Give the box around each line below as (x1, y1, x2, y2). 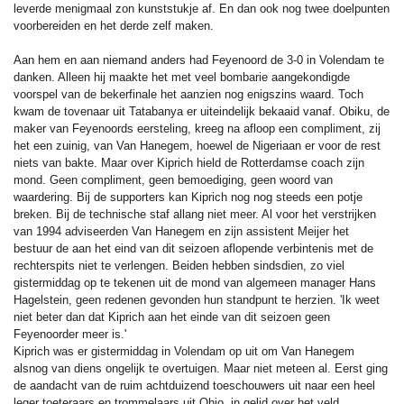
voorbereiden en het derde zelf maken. (14, 18, 214, 32)
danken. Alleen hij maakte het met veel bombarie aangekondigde (14, 69, 350, 84)
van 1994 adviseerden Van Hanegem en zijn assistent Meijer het (14, 224, 349, 238)
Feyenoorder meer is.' (14, 326, 126, 341)
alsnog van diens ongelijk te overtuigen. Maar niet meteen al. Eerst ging (14, 361, 388, 375)
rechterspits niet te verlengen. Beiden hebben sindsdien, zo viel (14, 258, 344, 272)
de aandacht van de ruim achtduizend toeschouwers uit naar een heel (14, 378, 375, 392)
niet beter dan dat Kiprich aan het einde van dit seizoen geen (14, 309, 330, 324)
